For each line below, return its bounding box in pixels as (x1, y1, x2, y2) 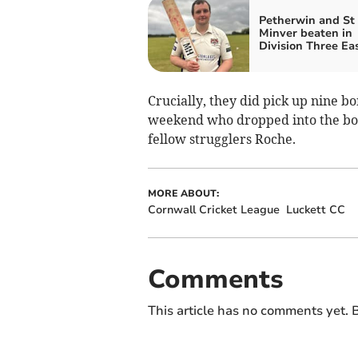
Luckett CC (285, 202, 345, 218)
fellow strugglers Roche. (147, 131, 296, 148)
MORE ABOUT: (147, 187, 219, 201)
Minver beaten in (258, 26, 352, 42)
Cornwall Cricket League (147, 202, 280, 218)
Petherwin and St (258, 13, 355, 29)
